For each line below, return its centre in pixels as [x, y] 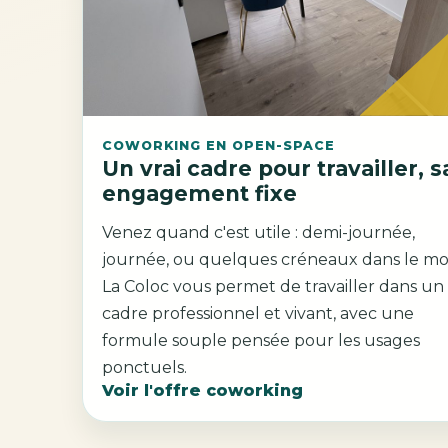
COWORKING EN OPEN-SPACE [219, 146]
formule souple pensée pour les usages [137, 340]
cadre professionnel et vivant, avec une [258, 313]
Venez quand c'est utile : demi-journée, [259, 232]
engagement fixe [200, 194]
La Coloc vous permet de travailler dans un [273, 286]
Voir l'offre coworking [203, 390]
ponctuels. [145, 367]
